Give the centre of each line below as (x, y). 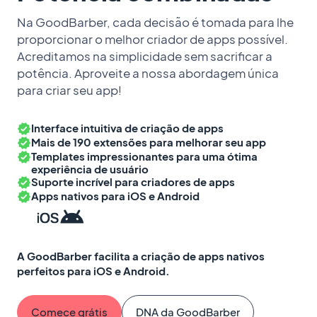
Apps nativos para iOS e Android (115, 196)
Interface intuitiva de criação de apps (127, 128)
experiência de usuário (90, 169)
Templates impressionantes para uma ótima (144, 156)
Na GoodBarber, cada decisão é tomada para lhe (155, 22)
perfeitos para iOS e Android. (93, 271)
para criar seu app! (69, 90)
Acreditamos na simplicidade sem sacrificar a (145, 56)
